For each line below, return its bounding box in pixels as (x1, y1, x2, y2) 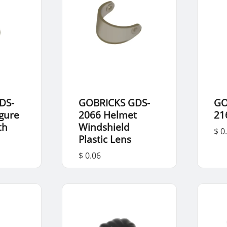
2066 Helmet (78, 108, 137, 121)
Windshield (78, 120, 130, 133)
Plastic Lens (78, 132, 131, 145)
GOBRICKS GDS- (78, 96, 150, 109)
